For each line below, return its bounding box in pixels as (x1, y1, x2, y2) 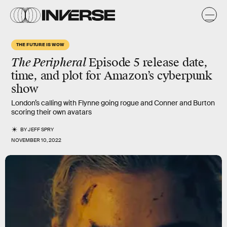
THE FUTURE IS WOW (16, 41, 64, 47)
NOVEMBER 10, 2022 (11, 137, 61, 143)
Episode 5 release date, (88, 55, 208, 70)
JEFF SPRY (28, 126, 54, 133)
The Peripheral (11, 55, 89, 70)
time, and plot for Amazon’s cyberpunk (11, 68, 212, 83)
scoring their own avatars (11, 107, 92, 117)
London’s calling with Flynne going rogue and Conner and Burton (11, 98, 215, 107)
